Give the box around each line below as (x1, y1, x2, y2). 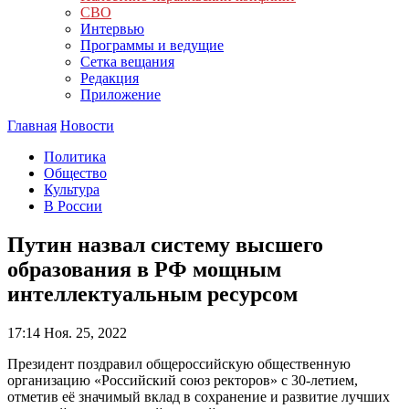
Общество (44, 165, 107, 181)
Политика (44, 149, 106, 164)
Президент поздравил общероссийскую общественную (7, 355, 351, 372)
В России (44, 198, 102, 214)
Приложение (80, 87, 161, 102)
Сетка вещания (80, 54, 174, 69)
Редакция (80, 70, 139, 86)
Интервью (80, 21, 144, 37)
